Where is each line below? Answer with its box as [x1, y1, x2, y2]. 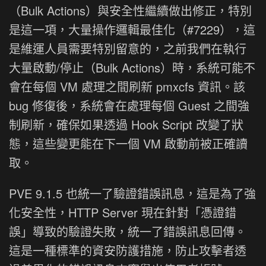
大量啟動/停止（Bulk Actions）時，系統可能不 [9, 59, 255, 77]
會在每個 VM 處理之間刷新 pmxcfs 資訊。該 [9, 78, 245, 96]
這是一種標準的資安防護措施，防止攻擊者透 [9, 242, 246, 259]
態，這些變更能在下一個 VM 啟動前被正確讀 [9, 135, 248, 153]
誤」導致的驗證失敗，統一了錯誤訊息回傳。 [9, 223, 246, 240]
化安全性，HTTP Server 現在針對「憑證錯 [9, 204, 236, 221]
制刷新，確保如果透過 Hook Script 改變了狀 [9, 116, 243, 134]
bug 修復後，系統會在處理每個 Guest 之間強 [9, 97, 249, 115]
